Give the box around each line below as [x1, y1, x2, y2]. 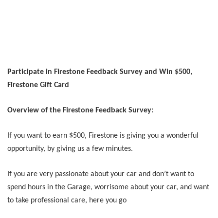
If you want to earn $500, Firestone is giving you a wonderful [7, 132, 199, 140]
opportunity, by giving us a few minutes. [7, 145, 133, 153]
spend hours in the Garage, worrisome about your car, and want [7, 183, 209, 192]
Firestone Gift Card [7, 81, 69, 90]
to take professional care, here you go [7, 197, 127, 205]
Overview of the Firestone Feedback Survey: [7, 107, 153, 115]
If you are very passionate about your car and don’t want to [7, 170, 194, 179]
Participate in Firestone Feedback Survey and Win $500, [7, 68, 192, 76]
